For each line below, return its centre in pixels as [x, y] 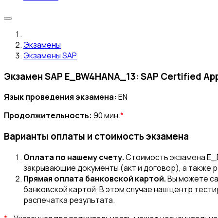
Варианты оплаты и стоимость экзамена [96, 136]
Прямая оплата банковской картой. [95, 178]
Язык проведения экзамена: [60, 97]
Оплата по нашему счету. [74, 157]
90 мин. [106, 116]
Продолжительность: [48, 116]
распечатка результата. [69, 200]
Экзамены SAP [50, 55]
